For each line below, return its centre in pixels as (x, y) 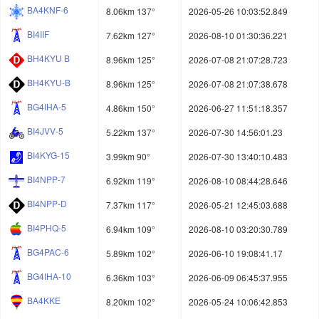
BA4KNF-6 (48, 10)
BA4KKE (44, 300)
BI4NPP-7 (46, 179)
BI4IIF (38, 34)
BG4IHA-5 (47, 107)
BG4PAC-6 (48, 252)
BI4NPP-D (47, 204)
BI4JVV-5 (45, 131)
